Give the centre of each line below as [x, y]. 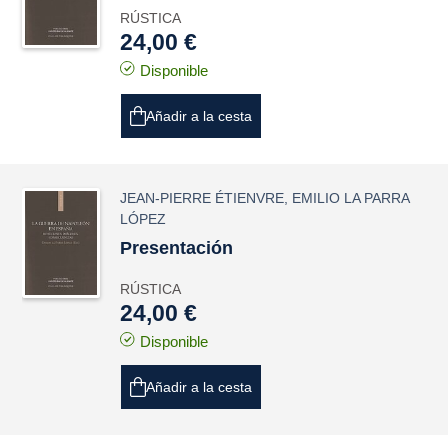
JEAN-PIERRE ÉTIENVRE [202, 198]
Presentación [177, 248]
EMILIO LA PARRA [351, 198]
